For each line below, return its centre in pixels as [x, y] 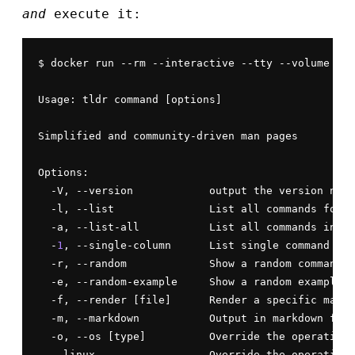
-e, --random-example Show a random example [190, 281]
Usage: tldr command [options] [130, 99]
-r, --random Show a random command [190, 263]
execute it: [94, 13]
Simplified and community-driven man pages [168, 136]
